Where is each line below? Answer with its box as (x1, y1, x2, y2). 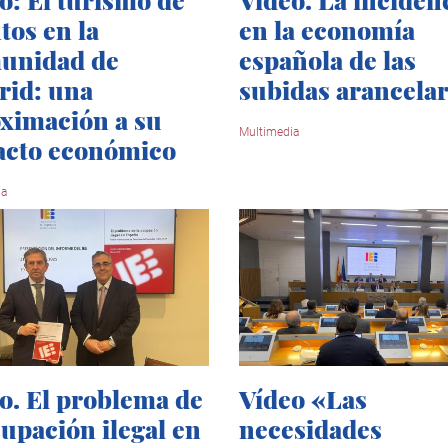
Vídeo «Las (239, 382, 367, 416)
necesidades (239, 412, 382, 446)
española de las (239, 43, 416, 77)
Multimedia (239, 125, 299, 140)
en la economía (239, 13, 415, 47)
